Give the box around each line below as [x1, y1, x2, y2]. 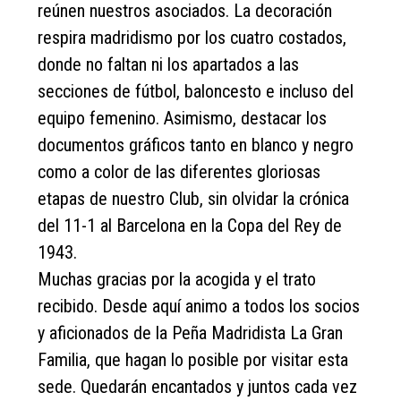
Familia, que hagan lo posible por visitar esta [38, 349, 349, 371]
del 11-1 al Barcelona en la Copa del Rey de [38, 215, 343, 236]
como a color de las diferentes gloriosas [38, 161, 321, 183]
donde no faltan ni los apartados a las [38, 54, 300, 75]
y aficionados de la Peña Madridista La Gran [38, 322, 344, 344]
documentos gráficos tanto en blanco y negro [38, 134, 354, 156]
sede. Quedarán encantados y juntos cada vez [38, 376, 358, 397]
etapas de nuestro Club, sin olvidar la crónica [38, 188, 350, 209]
